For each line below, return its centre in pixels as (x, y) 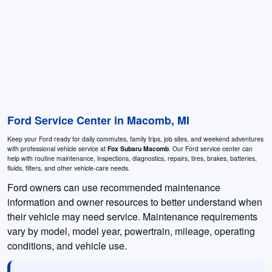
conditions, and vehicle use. (67, 245)
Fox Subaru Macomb (138, 148)
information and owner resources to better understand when (135, 202)
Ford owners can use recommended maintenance (114, 187)
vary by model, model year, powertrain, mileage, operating (131, 231)
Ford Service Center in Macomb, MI (98, 120)
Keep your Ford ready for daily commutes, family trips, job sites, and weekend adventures (135, 138)
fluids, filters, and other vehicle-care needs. (69, 168)
